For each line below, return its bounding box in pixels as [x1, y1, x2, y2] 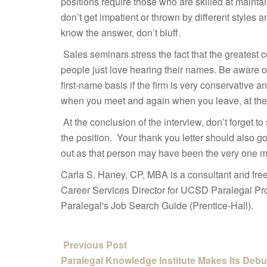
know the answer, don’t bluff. [61, 26, 181, 39]
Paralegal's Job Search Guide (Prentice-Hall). [61, 198, 253, 212]
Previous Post [61, 238, 127, 252]
